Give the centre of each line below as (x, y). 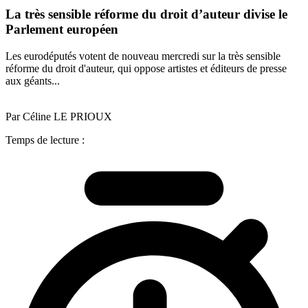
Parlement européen (62, 30)
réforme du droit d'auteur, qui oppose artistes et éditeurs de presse (146, 68)
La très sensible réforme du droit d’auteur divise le (146, 14)
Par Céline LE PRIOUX (59, 116)
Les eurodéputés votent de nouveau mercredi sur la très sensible (143, 56)
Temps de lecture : (45, 140)
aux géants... (33, 80)
